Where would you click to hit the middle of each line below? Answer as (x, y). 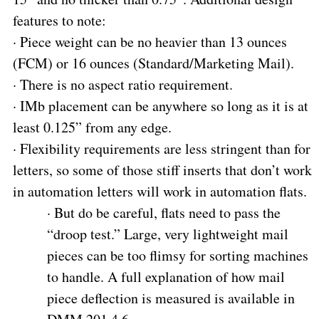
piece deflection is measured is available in (171, 298)
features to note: (59, 20)
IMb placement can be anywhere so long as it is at (164, 105)
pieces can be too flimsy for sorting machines (177, 255)
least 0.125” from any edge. (92, 127)
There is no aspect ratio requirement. (126, 84)
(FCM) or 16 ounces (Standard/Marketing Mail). (153, 63)
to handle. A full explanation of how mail (166, 276)
